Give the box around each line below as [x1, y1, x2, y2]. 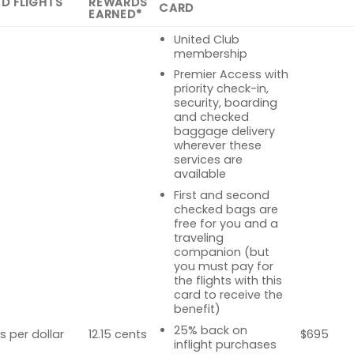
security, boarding [173, 95, 277, 111]
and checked [173, 109, 249, 126]
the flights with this [173, 273, 282, 289]
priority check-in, [173, 81, 269, 97]
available [173, 166, 226, 183]
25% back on [173, 322, 247, 338]
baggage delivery [173, 123, 275, 140]
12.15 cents [88, 326, 148, 342]
